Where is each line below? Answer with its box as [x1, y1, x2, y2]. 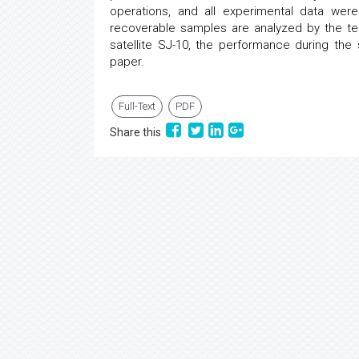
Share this [110, 126, 166, 139]
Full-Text [119, 100, 155, 112]
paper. [110, 54, 144, 69]
